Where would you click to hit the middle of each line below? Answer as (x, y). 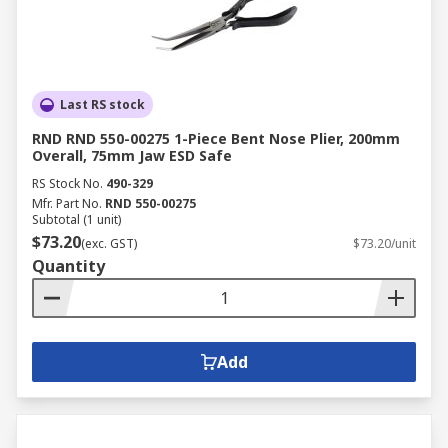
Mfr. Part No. (67, 203)
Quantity (68, 266)
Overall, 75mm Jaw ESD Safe (132, 155)
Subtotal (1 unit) (76, 219)
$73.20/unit (384, 243)
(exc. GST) (109, 243)
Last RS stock (102, 104)
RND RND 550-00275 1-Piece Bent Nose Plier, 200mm (216, 138)
